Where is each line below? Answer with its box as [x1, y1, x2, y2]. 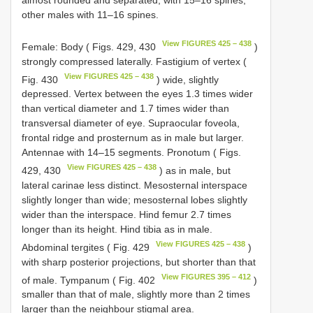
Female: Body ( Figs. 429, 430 [22, 41, 159, 52]
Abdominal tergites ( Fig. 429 [22, 241, 152, 253]
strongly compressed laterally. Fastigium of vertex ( [22, 55, 247, 67]
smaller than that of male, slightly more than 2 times [22, 289, 250, 300]
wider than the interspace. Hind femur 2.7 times [22, 208, 231, 220]
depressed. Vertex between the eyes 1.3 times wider [22, 88, 253, 100]
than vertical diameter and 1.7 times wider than [22, 103, 229, 115]
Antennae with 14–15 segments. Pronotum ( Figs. [22, 147, 241, 159]
